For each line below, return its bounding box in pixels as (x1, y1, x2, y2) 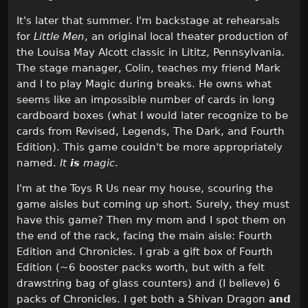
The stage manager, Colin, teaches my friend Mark (16, 62, 280, 75)
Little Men (34, 30, 85, 43)
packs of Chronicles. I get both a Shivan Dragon (16, 293, 269, 306)
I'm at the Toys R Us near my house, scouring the (16, 182, 273, 195)
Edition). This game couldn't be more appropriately (16, 141, 283, 154)
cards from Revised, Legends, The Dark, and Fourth (16, 125, 285, 138)
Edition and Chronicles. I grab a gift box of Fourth (16, 245, 273, 258)
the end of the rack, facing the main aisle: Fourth (16, 230, 272, 243)
